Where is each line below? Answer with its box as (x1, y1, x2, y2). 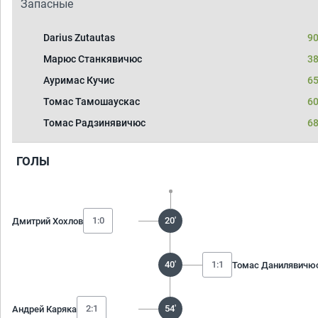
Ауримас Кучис (43, 75, 114, 86)
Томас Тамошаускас (43, 96, 140, 107)
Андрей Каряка (12, 303, 77, 314)
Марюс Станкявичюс (43, 53, 142, 65)
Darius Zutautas (43, 32, 115, 43)
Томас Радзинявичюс (43, 117, 146, 128)
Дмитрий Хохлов (12, 215, 83, 226)
